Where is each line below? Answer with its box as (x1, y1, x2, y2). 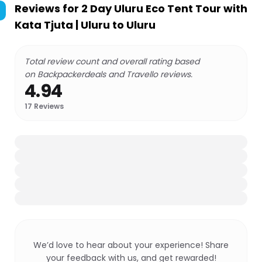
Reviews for (15, 1, 81, 16)
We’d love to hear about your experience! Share (33, 239, 229, 251)
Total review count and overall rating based (25, 56, 199, 67)
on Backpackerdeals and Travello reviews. (25, 68, 192, 80)
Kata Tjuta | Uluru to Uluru (15, 18, 156, 32)
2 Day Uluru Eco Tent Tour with (81, 1, 247, 16)
